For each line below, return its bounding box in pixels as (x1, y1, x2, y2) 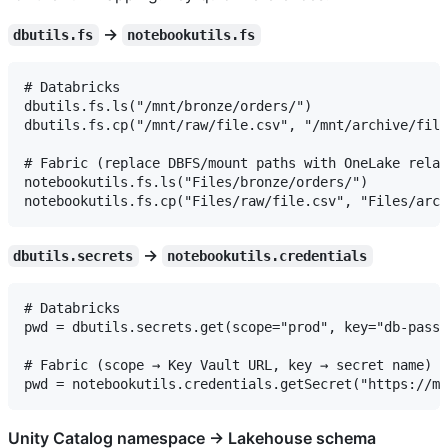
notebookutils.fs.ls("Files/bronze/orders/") (24, 173, 368, 190)
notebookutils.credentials (167, 247, 368, 264)
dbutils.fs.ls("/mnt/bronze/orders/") (24, 97, 312, 114)
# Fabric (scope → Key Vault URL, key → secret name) (24, 356, 432, 373)
